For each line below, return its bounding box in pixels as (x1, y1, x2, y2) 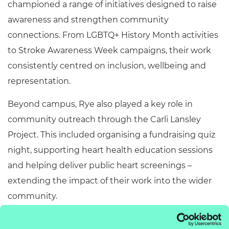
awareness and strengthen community (8, 15, 169, 25)
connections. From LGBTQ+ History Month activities (8, 30, 218, 40)
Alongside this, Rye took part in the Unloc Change (8, 214, 212, 224)
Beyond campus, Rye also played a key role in (8, 99, 193, 109)
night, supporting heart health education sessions (8, 145, 213, 155)
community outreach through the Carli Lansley (8, 114, 201, 124)
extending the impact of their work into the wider (8, 176, 212, 186)
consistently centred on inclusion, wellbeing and (8, 61, 206, 71)
